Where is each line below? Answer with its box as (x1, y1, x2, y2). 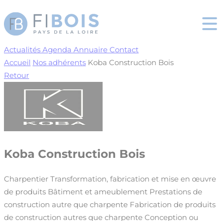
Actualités (4, 45, 40, 54)
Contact (110, 45, 139, 54)
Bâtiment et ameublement (48, 187, 147, 197)
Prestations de (149, 187, 202, 197)
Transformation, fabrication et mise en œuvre (50, 174, 216, 184)
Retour (4, 71, 29, 80)
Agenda (42, 45, 72, 54)
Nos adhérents (33, 58, 86, 67)
